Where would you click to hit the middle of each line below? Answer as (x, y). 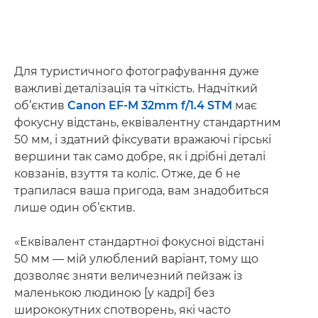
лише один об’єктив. (75, 208)
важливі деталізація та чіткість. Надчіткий (136, 88)
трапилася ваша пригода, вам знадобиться (142, 191)
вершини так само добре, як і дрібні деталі (140, 157)
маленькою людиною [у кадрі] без (115, 293)
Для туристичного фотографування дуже (137, 71)
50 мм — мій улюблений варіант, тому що (136, 259)
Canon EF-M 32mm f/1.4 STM (150, 105)
